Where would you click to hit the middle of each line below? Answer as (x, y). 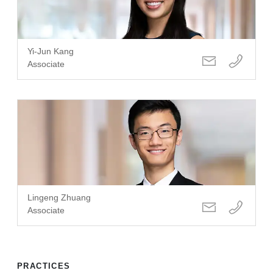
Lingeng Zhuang (59, 197)
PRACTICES (44, 266)
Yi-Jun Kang (51, 51)
